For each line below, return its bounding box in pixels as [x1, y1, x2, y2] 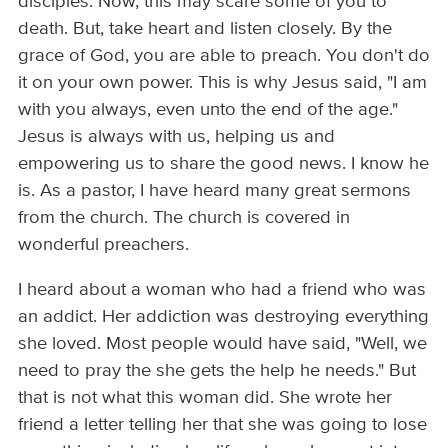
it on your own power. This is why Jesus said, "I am [18, 74, 428, 93]
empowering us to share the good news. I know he [18, 155, 430, 174]
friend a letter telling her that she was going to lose [18, 416, 428, 435]
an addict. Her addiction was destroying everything [18, 308, 430, 327]
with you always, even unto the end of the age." [18, 101, 399, 120]
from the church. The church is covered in [18, 209, 351, 228]
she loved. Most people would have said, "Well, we [18, 335, 428, 354]
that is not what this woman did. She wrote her [18, 389, 393, 408]
